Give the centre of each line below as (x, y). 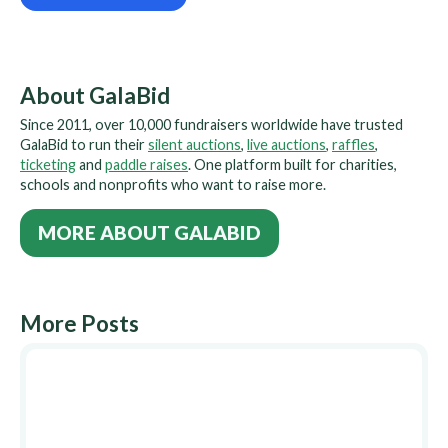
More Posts (79, 323)
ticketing (48, 164)
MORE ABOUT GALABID (149, 232)
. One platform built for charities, (292, 164)
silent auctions (194, 144)
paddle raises (146, 164)
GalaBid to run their (84, 144)
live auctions (286, 144)
